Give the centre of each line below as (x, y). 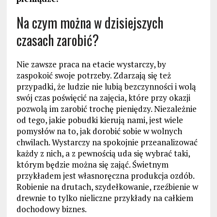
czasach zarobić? (57, 40)
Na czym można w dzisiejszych (90, 23)
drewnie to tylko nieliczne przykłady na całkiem (105, 198)
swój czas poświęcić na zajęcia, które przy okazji (103, 98)
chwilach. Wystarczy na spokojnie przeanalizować (107, 142)
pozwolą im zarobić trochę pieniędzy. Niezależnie (106, 109)
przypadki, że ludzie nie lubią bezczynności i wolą (106, 87)
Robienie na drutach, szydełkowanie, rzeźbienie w (107, 187)
